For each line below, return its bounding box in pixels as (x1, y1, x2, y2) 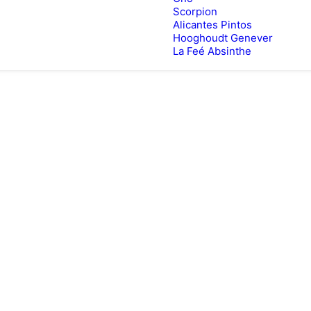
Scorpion (173, 5, 217, 18)
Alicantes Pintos (173, 18, 252, 31)
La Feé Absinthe (173, 44, 251, 58)
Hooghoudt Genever (173, 31, 273, 44)
